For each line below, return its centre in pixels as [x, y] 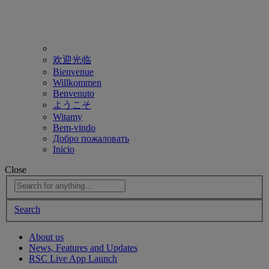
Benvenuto [74, 93]
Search [27, 210]
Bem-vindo [74, 127]
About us [46, 237]
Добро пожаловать [91, 138]
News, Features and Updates [83, 248]
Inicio [64, 149]
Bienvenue [73, 71]
